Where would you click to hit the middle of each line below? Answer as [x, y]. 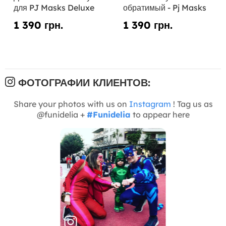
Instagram [150, 104]
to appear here [160, 114]
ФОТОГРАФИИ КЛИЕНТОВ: [83, 82]
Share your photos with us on [71, 104]
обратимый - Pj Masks [164, 7]
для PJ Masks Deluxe [54, 7]
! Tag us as [192, 104]
